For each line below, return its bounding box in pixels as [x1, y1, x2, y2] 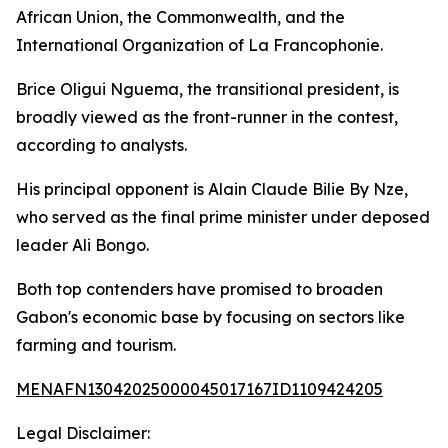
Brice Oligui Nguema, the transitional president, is [16, 79, 399, 99]
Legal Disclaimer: [16, 423, 150, 443]
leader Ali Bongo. [16, 235, 149, 255]
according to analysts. [16, 135, 187, 155]
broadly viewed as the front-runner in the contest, [16, 107, 398, 127]
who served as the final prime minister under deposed [16, 207, 430, 227]
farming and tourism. [16, 335, 176, 355]
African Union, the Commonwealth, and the [16, 7, 345, 27]
